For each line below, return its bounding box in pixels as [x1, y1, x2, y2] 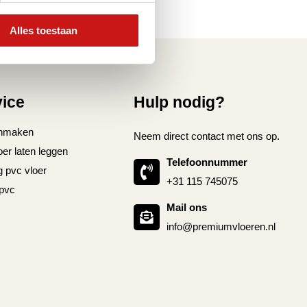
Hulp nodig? [133, 93, 225, 111]
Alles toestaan [10, 25, 77, 37]
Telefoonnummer [167, 156, 248, 168]
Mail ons [167, 201, 208, 213]
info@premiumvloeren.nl [167, 220, 276, 232]
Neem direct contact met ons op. [133, 130, 280, 142]
